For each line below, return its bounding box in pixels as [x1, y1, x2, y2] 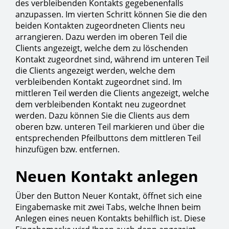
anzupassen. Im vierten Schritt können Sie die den [15, 9, 207, 20]
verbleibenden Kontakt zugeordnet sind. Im [15, 76, 182, 88]
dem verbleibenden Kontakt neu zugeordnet [15, 99, 186, 110]
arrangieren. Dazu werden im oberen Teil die [15, 31, 187, 43]
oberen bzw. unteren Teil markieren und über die [15, 121, 204, 133]
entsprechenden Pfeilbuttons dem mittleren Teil [15, 132, 201, 144]
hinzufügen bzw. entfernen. [15, 144, 120, 155]
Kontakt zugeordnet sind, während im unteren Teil [15, 54, 209, 65]
